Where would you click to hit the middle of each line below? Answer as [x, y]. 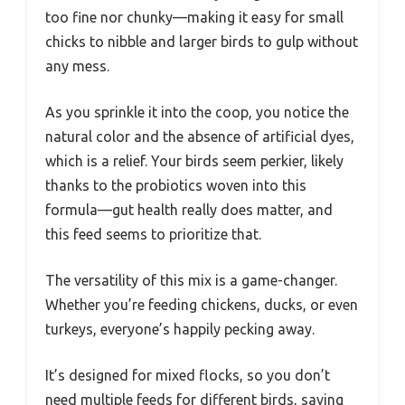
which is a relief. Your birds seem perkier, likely [194, 160]
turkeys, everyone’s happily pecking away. [180, 329]
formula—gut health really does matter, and [189, 209]
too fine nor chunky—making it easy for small [194, 17]
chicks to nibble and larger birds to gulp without [202, 41]
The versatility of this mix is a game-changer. [191, 280]
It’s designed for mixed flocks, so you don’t [188, 375]
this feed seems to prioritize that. [153, 234]
